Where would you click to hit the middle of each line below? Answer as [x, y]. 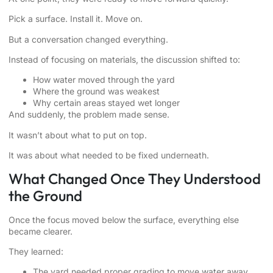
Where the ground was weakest [96, 91]
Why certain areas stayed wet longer [106, 103]
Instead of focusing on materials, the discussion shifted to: [124, 60]
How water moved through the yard [104, 80]
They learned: [36, 252]
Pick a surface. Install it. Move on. [76, 19]
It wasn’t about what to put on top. [78, 135]
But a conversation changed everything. [88, 39]
